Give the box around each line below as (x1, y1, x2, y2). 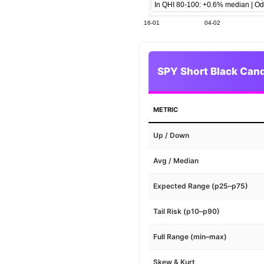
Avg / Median (153, 156, 199, 166)
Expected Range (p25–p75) (153, 181, 249, 191)
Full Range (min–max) (153, 232, 227, 242)
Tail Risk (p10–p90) (153, 207, 220, 216)
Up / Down (153, 131, 190, 140)
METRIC (153, 105, 179, 114)
